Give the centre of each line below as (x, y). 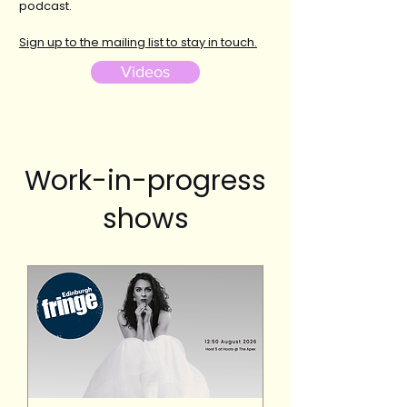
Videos (145, 72)
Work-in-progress (145, 181)
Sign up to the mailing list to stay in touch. (138, 42)
